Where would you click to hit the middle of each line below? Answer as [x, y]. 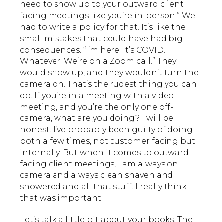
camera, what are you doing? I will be [97, 118]
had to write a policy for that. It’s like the [103, 27]
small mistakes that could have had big [101, 38]
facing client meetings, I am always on [99, 164]
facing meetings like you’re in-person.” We [108, 15]
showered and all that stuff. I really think [103, 186]
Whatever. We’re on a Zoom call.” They [98, 61]
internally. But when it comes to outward [104, 152]
